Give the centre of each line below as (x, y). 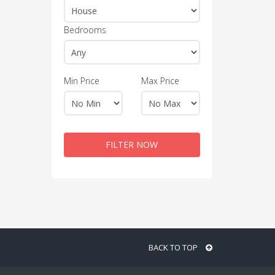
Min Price (81, 81)
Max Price (160, 81)
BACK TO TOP (174, 247)
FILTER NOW (132, 145)
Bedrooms (85, 30)
